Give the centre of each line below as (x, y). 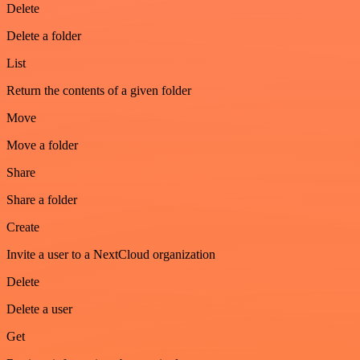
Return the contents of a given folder (99, 91)
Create (23, 227)
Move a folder (42, 145)
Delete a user (39, 309)
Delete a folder (44, 36)
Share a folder (42, 200)
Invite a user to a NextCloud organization (111, 255)
